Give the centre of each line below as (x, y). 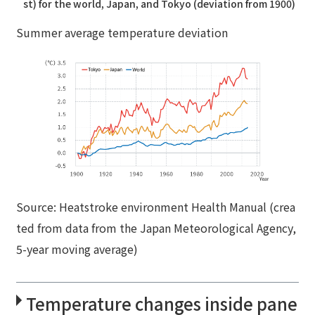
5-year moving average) (77, 249)
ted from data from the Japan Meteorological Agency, (156, 228)
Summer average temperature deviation (122, 32)
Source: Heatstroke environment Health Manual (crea (156, 207)
